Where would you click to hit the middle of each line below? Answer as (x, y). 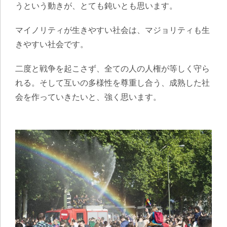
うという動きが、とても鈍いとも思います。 (96, 6)
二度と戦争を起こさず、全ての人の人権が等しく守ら (112, 68)
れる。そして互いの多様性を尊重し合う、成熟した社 (112, 83)
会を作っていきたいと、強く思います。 (88, 97)
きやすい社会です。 (52, 44)
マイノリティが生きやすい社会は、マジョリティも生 (112, 30)
